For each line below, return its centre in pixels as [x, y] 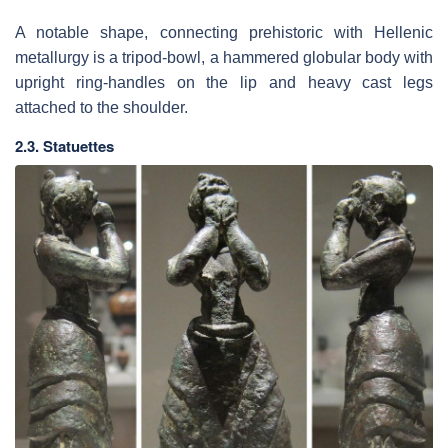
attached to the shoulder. [101, 107]
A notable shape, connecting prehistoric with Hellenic [224, 32]
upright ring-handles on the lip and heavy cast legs [224, 82]
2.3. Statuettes [64, 145]
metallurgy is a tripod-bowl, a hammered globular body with [224, 57]
